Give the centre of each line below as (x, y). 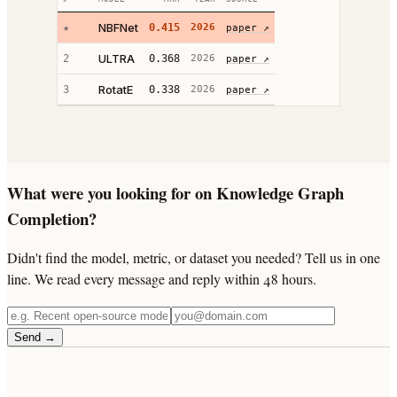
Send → (35, 338)
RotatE (116, 90)
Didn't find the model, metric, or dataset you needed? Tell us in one (194, 258)
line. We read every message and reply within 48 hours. (162, 279)
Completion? (52, 218)
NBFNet (118, 27)
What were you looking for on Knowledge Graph (175, 192)
